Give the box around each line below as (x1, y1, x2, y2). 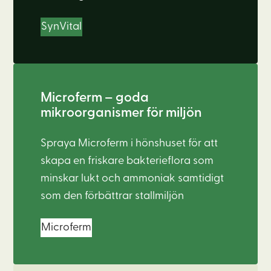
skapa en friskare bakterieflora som (41, 155, 214, 167)
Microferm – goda (41, 91, 149, 105)
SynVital (41, 21, 82, 33)
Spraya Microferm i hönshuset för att (41, 137, 218, 149)
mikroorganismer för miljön (41, 106, 203, 120)
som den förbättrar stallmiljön (41, 190, 184, 202)
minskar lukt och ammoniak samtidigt (41, 172, 224, 184)
